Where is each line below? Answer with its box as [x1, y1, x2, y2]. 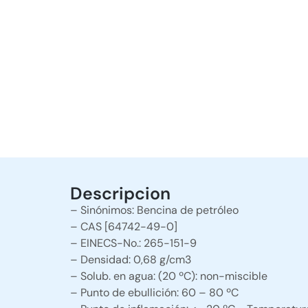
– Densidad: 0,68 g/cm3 [70, 252, 202, 267]
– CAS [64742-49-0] [70, 219, 177, 234]
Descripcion [70, 182, 170, 205]
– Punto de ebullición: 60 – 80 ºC [70, 285, 239, 300]
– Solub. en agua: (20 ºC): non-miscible [70, 269, 267, 283]
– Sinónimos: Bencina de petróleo [70, 203, 239, 217]
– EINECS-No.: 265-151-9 [70, 236, 197, 250]
